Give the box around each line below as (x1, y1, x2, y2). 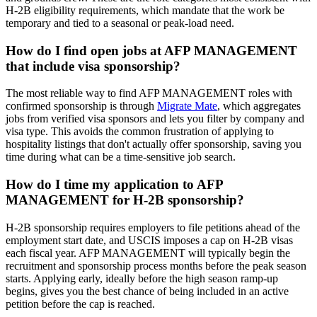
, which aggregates (217, 100, 301, 113)
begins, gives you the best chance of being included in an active (6, 284, 289, 297)
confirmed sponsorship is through (6, 100, 157, 113)
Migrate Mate (157, 100, 217, 113)
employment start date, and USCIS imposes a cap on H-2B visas (6, 234, 293, 246)
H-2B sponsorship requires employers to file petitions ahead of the (6, 221, 300, 234)
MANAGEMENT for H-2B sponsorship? (6, 192, 244, 208)
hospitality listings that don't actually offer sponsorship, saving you (6, 138, 301, 151)
